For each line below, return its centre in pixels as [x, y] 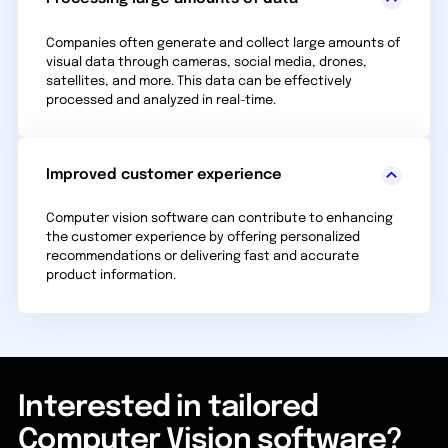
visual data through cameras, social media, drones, [207, 62]
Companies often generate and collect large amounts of [223, 43]
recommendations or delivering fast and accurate [203, 257]
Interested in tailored [168, 408]
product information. [111, 276]
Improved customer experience [164, 174]
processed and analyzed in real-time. [161, 100]
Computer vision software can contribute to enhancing [220, 219]
